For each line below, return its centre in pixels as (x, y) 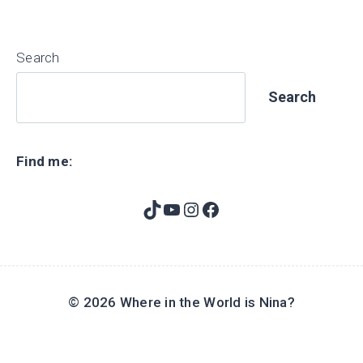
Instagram (226, 209)
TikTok (171, 209)
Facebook (242, 209)
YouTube (199, 209)
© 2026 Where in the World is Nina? (181, 303)
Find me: (45, 162)
